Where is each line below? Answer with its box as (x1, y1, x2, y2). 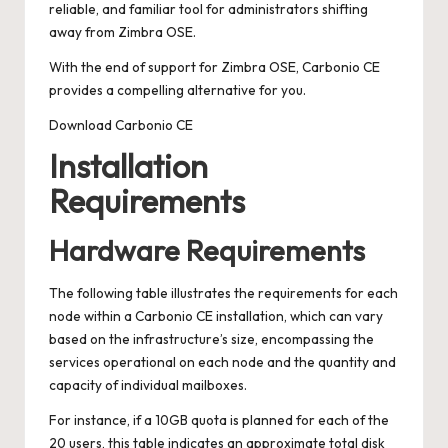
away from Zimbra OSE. (49, 22, 196, 41)
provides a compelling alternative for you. (49, 80, 306, 99)
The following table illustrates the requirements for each (49, 283, 398, 302)
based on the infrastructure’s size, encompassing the (49, 329, 374, 348)
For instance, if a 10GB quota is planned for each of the (49, 410, 389, 429)
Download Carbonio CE (49, 115, 193, 134)
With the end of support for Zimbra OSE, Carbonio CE (49, 57, 380, 76)
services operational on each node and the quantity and (49, 352, 396, 371)
